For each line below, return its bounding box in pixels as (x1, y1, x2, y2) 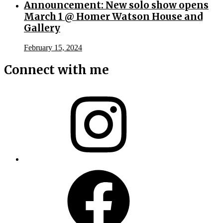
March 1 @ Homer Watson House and (24, 10, 203, 22)
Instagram (23, 87, 54, 96)
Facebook (23, 163, 54, 172)
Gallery (24, 22, 60, 34)
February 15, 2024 (24, 43, 82, 52)
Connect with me (4, 62, 109, 78)
